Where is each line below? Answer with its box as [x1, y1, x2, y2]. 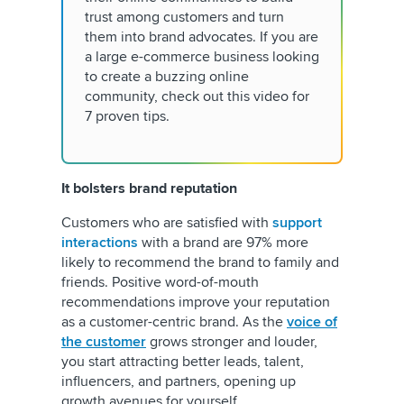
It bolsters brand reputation [61, 179, 237, 197]
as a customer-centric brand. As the [61, 313, 287, 331]
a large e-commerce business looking [85, 48, 319, 66]
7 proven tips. [85, 107, 177, 125]
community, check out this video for [85, 87, 309, 106]
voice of [287, 313, 337, 331]
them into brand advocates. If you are [85, 28, 318, 46]
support [272, 214, 322, 232]
